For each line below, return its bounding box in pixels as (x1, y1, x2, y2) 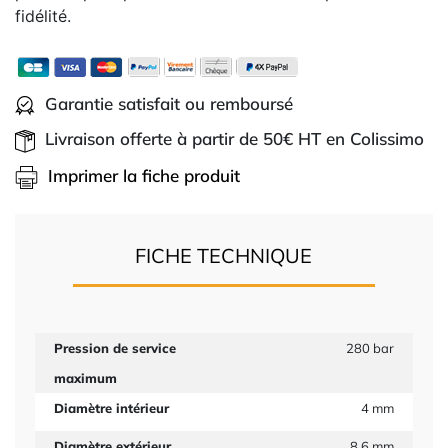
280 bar (346, 340, 395, 356)
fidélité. (15, 6, 71, 26)
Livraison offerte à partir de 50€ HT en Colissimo (45, 128, 424, 149)
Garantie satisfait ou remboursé (45, 93, 293, 114)
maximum (53, 370, 117, 386)
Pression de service (53, 340, 176, 356)
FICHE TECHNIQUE (135, 243, 313, 268)
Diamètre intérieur (53, 400, 169, 416)
